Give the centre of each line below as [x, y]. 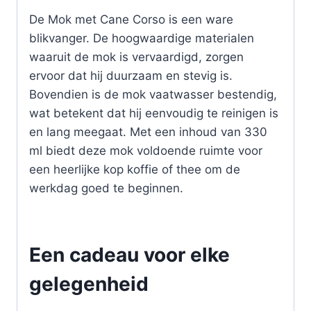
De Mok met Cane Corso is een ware [131, 19]
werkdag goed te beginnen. [106, 188]
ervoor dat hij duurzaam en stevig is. [131, 75]
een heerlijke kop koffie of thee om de [135, 169]
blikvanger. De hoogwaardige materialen [142, 38]
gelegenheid [89, 284]
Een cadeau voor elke [129, 254]
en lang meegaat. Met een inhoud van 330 [148, 132]
